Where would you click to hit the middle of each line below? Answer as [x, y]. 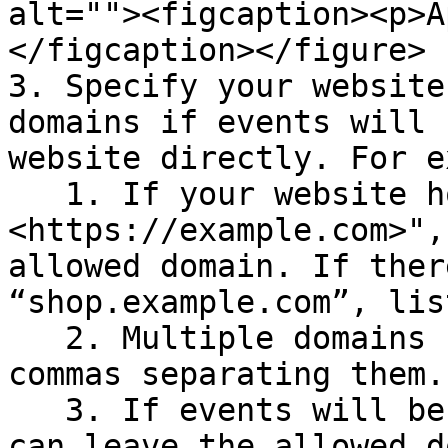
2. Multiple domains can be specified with [36, 338]
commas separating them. [226, 374]
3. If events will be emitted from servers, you [36, 410]
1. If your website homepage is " [36, 194]
